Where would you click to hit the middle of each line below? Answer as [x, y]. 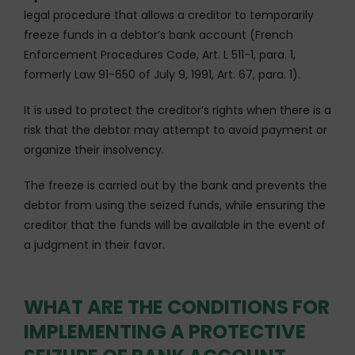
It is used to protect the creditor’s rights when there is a [177, 110]
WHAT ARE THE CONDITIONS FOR [177, 307]
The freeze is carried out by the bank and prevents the [176, 185]
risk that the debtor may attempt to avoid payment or [176, 130]
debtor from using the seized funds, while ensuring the [175, 205]
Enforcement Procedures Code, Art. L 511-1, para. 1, [160, 54]
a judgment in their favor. [94, 244]
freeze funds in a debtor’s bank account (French [158, 34]
